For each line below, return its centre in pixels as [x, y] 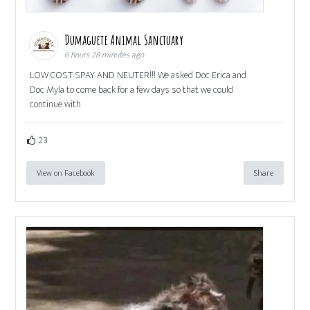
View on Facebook [66, 173]
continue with [56, 104]
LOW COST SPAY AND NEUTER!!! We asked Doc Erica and [138, 75]
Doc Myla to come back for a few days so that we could [132, 90]
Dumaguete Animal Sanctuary [126, 40]
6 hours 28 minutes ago [104, 55]
